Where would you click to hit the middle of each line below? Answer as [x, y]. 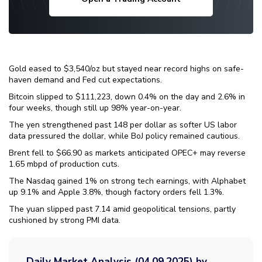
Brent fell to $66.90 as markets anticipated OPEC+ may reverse [127, 153]
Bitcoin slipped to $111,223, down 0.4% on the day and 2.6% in [127, 97]
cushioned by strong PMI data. [65, 220]
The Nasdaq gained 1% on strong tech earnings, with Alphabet [127, 181]
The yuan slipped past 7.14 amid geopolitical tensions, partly [122, 209]
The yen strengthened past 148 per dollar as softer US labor [123, 125]
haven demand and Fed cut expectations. [85, 80]
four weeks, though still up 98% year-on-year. [95, 108]
